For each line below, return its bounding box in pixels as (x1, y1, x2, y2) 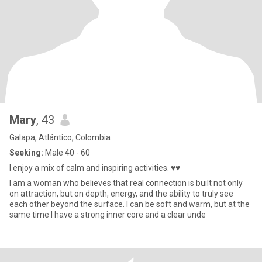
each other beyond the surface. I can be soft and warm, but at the (9, 199, 250, 209)
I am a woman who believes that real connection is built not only (9, 178, 243, 188)
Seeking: (9, 148, 43, 157)
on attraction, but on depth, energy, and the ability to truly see (9, 189, 233, 198)
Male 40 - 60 (43, 148, 90, 157)
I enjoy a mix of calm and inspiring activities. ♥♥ (9, 163, 180, 173)
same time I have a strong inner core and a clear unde (9, 210, 206, 219)
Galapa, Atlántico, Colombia (9, 133, 111, 142)
